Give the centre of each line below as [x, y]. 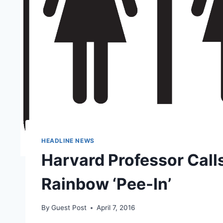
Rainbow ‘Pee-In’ [106, 184]
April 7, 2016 [116, 208]
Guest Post [69, 208]
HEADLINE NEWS [68, 140]
